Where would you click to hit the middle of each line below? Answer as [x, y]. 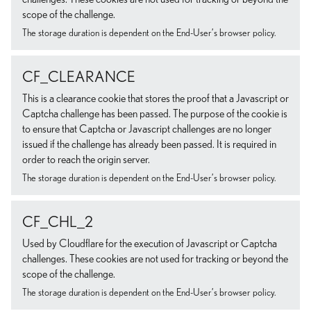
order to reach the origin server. [86, 160]
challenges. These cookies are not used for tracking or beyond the [155, 259]
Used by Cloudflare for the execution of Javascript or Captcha [150, 244]
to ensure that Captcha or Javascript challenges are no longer [147, 129]
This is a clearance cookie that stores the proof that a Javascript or [155, 99]
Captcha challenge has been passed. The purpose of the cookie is [155, 114]
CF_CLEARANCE [79, 77]
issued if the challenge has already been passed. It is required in [149, 144]
